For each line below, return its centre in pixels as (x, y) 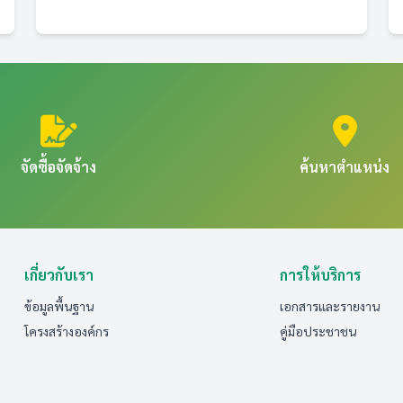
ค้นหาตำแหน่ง (345, 167)
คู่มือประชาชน (318, 331)
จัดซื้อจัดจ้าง (58, 167)
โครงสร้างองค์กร (66, 331)
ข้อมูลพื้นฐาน (58, 306)
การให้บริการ (321, 275)
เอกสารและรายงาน (330, 306)
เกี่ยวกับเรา (58, 275)
